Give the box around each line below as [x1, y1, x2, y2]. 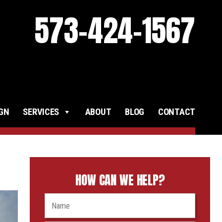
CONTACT [158, 107, 195, 118]
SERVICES [23, 107, 59, 118]
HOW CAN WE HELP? [75, 171, 165, 189]
